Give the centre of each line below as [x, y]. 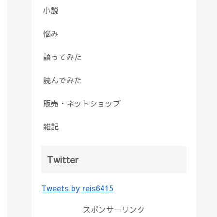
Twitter [63, 159]
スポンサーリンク [114, 209]
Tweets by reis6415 [77, 188]
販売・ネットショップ [82, 103]
